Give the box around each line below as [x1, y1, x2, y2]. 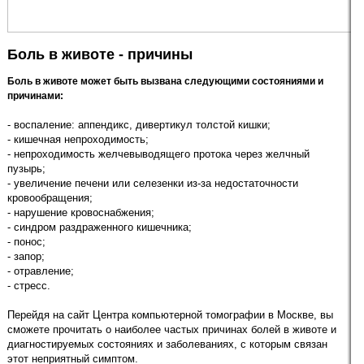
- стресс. [7, 279, 50, 292]
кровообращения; [7, 192, 93, 204]
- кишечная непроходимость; [7, 133, 149, 145]
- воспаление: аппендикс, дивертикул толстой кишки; [7, 119, 271, 131]
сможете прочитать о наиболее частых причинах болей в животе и [7, 323, 336, 336]
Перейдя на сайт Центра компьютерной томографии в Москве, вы [7, 309, 333, 321]
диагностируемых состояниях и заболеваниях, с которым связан [7, 338, 327, 350]
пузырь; [7, 162, 45, 175]
